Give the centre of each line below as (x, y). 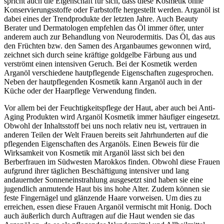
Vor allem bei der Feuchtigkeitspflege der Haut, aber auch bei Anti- (109, 107)
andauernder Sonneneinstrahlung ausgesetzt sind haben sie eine (103, 179)
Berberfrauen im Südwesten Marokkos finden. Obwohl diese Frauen (112, 161)
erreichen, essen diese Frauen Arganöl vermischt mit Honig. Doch (108, 206)
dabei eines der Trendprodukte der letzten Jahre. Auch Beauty (101, 18)
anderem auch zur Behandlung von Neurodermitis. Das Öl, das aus (109, 36)
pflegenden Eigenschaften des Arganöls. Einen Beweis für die (101, 143)
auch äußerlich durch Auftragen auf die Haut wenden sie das (99, 215)
